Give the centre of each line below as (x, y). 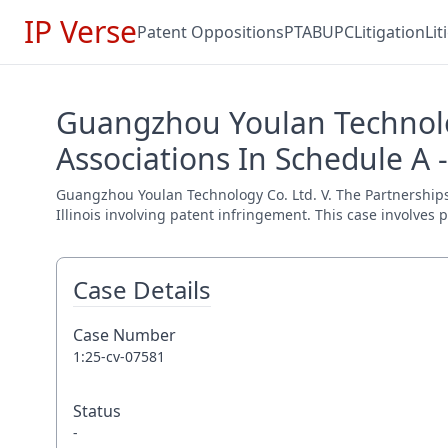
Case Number (124, 335)
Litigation (389, 32)
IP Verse (80, 31)
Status (97, 411)
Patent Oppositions (210, 32)
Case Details (142, 289)
